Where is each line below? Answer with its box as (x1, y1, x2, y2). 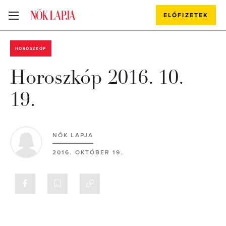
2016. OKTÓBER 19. (52, 149, 124, 156)
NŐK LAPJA (52, 132, 93, 139)
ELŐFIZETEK (163, 12, 208, 19)
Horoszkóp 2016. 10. (10, 65, 183, 90)
